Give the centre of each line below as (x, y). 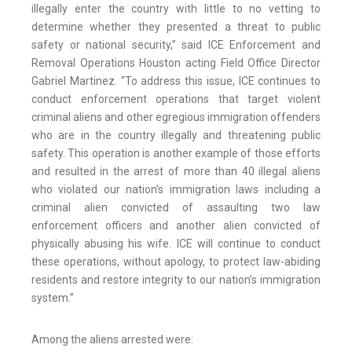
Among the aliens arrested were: (112, 340)
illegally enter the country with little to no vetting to (176, 9)
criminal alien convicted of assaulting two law (176, 208)
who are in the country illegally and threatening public (176, 136)
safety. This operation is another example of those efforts (176, 154)
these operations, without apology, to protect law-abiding (176, 262)
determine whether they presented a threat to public (176, 27)
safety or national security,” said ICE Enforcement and (176, 45)
